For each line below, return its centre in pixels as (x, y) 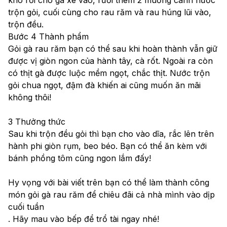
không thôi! (30, 97)
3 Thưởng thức (37, 121)
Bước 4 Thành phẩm (48, 36)
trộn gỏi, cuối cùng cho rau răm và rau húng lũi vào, (110, 12)
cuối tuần (26, 206)
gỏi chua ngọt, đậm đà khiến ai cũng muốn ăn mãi (104, 85)
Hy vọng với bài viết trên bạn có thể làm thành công (109, 182)
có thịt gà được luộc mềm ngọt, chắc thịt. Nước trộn (109, 73)
